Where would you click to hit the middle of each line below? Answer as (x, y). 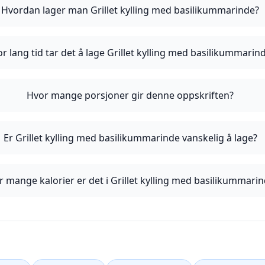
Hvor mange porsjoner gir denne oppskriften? (130, 95)
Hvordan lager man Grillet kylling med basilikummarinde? (130, 10)
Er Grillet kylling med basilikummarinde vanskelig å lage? (130, 138)
